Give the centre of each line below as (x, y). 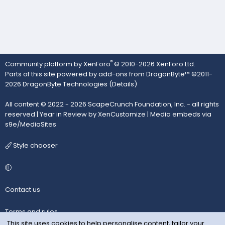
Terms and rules (31, 212)
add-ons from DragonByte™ (144, 74)
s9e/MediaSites (31, 124)
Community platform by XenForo (58, 64)
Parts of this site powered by (52, 74)
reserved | (22, 114)
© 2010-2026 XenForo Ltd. (155, 64)
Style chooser (35, 145)
